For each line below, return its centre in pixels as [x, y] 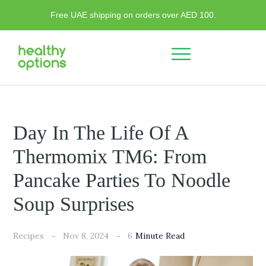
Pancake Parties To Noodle [122, 180]
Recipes [29, 236]
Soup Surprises [74, 204]
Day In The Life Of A [101, 132]
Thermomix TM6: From [110, 156]
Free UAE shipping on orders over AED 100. [133, 15]
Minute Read [160, 236]
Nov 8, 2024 [86, 236]
